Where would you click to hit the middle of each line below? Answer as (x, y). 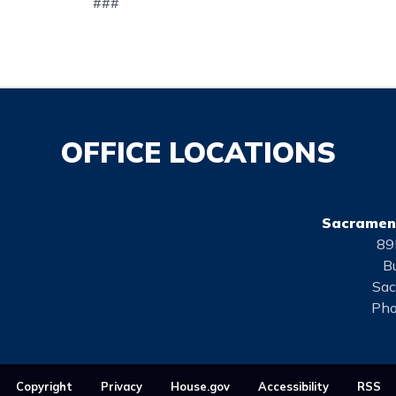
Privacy (121, 387)
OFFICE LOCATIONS (198, 152)
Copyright (44, 387)
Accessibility (293, 387)
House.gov (200, 387)
